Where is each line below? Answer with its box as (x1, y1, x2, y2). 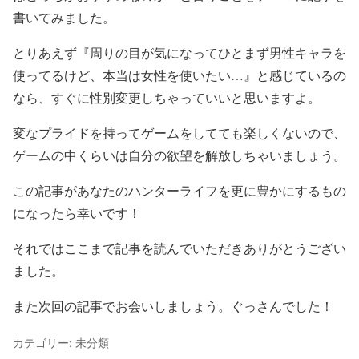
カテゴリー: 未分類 (13, 335, 109, 349)
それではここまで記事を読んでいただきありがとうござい (13, 239, 346, 256)
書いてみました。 (13, 8, 115, 26)
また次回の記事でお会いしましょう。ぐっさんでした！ (13, 296, 333, 314)
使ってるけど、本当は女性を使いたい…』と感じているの (13, 66, 346, 83)
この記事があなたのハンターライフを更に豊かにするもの (13, 181, 346, 199)
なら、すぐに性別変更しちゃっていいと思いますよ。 (13, 88, 321, 106)
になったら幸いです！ (13, 204, 141, 221)
